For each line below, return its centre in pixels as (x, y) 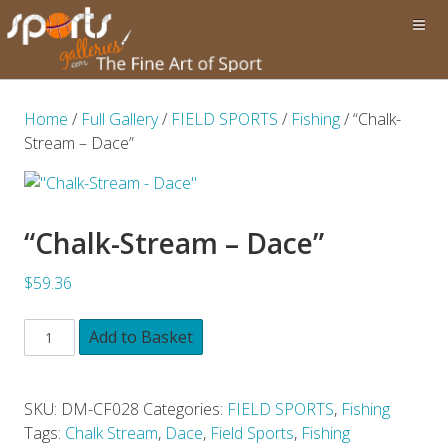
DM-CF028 (100, 409)
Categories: (185, 409)
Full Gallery (119, 119)
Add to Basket (140, 337)
